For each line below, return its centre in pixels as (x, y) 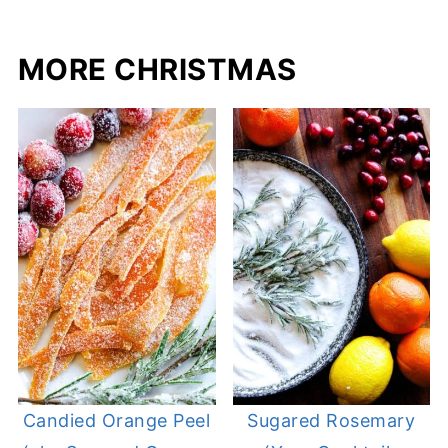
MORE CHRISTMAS (157, 70)
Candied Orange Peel (116, 420)
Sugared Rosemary (331, 420)
